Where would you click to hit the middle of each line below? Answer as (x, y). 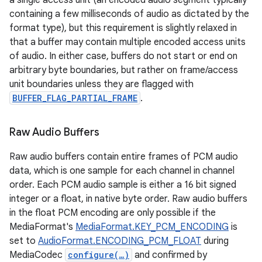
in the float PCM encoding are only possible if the (113, 213)
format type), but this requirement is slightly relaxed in (123, 28)
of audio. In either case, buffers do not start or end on (123, 56)
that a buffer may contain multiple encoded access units (127, 42)
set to (24, 241)
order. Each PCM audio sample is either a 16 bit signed (123, 185)
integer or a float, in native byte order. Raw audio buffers (128, 199)
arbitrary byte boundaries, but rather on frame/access (124, 70)
